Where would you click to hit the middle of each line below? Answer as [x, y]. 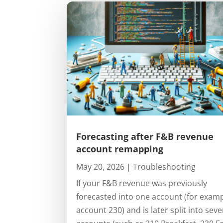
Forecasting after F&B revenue [145, 136]
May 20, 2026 [101, 167]
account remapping [120, 149]
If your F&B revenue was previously [142, 183]
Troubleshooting [165, 167]
